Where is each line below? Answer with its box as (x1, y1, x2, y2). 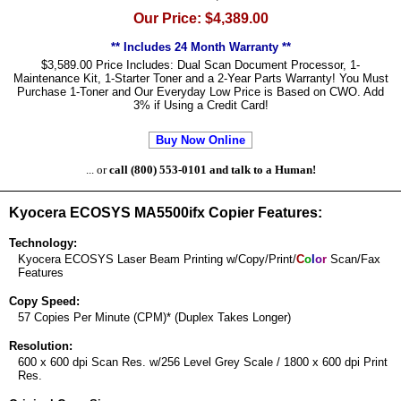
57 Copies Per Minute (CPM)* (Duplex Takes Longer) (18, 311, 291, 324)
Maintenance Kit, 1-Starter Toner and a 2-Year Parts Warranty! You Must (13, 72, 388, 85)
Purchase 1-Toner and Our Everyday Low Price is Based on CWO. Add (17, 85, 384, 98)
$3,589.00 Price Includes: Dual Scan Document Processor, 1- (41, 58, 360, 72)
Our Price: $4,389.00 (132, 11, 269, 26)
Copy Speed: (9, 294, 80, 308)
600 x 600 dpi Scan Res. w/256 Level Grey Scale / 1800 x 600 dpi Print (18, 355, 388, 369)
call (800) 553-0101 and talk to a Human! (108, 163, 316, 176)
